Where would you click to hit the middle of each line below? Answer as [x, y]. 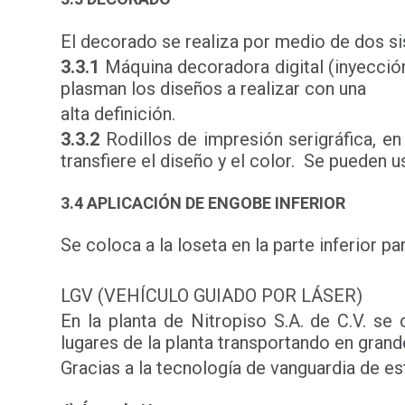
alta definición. [118, 113]
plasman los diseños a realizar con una [214, 88]
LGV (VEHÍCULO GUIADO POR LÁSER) [212, 295]
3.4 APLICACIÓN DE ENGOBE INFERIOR [203, 202]
